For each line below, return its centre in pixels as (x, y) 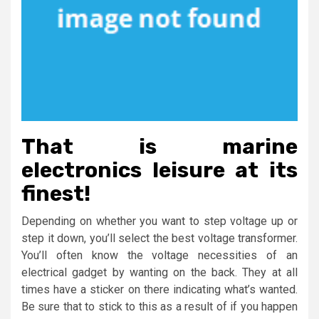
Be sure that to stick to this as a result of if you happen (159, 306)
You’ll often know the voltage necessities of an (159, 255)
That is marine (159, 146)
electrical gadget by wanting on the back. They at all (159, 272)
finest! (56, 193)
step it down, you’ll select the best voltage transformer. (159, 238)
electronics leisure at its (159, 170)
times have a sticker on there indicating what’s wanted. (159, 289)
